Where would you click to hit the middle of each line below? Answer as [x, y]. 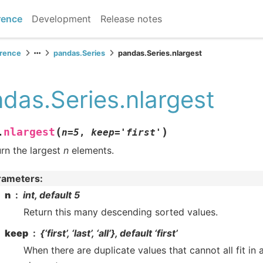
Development [61, 19]
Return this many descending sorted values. [121, 212]
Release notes [131, 19]
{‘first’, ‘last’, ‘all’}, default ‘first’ [109, 233]
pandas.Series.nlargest [160, 53]
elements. [91, 151]
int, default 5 [51, 195]
